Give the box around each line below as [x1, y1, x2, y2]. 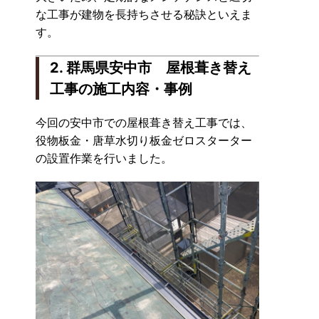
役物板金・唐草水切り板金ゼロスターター [36, 133, 252, 147]
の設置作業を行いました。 [36, 151, 172, 165]
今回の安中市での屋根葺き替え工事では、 [36, 115, 252, 130]
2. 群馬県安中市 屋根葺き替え [50, 59, 251, 76]
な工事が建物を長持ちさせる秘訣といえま [36, 7, 252, 21]
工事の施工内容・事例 [50, 80, 192, 98]
